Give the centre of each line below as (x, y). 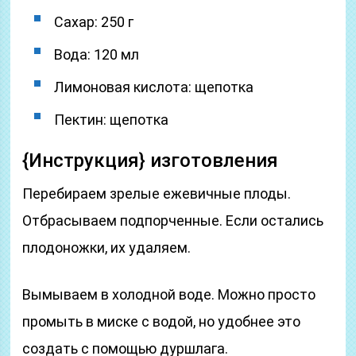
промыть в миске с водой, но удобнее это (162, 321)
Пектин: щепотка (112, 120)
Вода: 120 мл (97, 54)
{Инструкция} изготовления (151, 161)
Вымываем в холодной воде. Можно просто (169, 294)
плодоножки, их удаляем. (107, 248)
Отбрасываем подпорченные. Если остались (173, 221)
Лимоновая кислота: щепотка (154, 87)
